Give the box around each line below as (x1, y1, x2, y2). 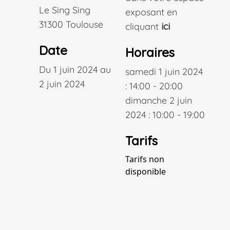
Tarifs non (125, 154, 164, 165)
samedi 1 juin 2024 (125, 66, 203, 78)
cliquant (125, 21, 161, 32)
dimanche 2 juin (125, 94, 192, 106)
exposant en (125, 6, 177, 18)
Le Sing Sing (39, 4, 90, 16)
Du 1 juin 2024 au (39, 64, 111, 75)
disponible (125, 166, 166, 177)
